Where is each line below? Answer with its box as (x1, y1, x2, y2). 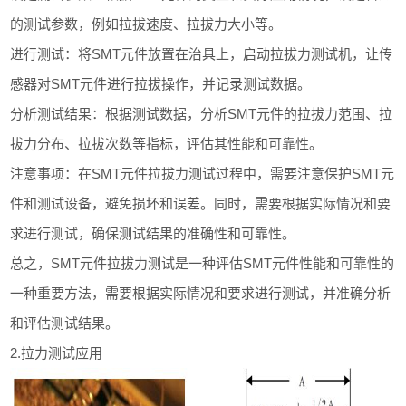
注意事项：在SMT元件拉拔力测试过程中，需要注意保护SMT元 (10, 166, 395, 181)
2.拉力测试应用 (10, 345, 103, 361)
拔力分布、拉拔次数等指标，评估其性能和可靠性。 (10, 136, 324, 151)
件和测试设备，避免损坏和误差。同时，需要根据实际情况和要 (10, 196, 391, 211)
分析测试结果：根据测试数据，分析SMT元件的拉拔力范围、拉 (10, 106, 393, 121)
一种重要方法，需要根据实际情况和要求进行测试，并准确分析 (10, 285, 391, 301)
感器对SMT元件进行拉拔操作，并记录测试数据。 (10, 76, 312, 92)
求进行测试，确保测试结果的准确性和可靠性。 (10, 226, 296, 241)
